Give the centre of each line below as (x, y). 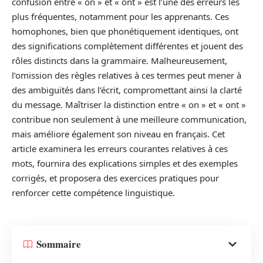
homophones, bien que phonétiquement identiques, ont (125, 31)
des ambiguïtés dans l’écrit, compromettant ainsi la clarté (127, 90)
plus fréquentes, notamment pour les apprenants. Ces (120, 17)
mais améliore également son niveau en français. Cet (118, 134)
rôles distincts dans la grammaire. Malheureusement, (119, 61)
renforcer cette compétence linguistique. (93, 193)
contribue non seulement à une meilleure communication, (129, 119)
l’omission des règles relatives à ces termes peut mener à (127, 75)
